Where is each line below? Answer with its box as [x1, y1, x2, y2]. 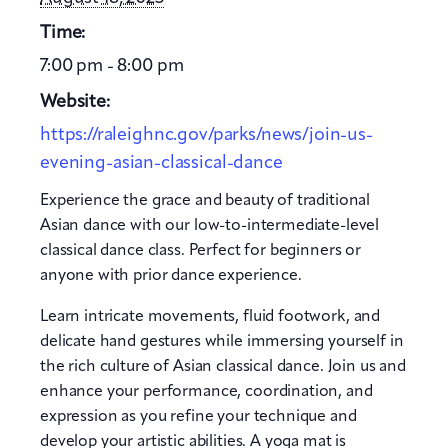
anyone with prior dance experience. [40, 267, 302, 284]
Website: [40, 92, 110, 111]
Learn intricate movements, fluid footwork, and [40, 308, 381, 325]
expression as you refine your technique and [40, 408, 357, 425]
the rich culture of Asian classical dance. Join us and [40, 358, 406, 375]
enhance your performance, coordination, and [40, 383, 373, 400]
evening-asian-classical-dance [40, 153, 283, 172]
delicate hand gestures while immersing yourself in [40, 333, 404, 350]
